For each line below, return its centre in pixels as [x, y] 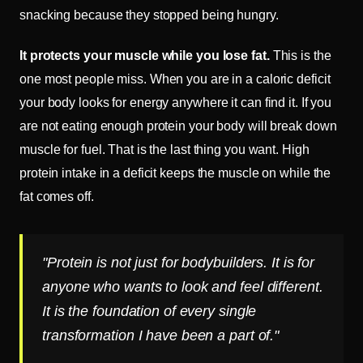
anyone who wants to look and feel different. [183, 286]
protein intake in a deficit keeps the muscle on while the [175, 173]
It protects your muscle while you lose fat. [145, 55]
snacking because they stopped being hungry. [149, 15]
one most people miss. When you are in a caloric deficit [175, 79]
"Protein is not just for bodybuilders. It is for [179, 262]
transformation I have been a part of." [161, 335]
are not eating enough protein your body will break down [178, 126]
